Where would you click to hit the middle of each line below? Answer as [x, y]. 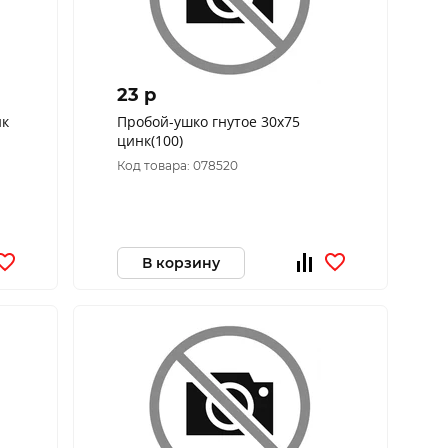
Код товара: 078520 [177, 165]
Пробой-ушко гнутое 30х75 [208, 121]
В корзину [180, 262]
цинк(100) [149, 140]
